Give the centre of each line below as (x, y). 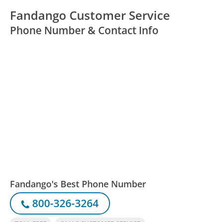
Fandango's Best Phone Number (78, 184)
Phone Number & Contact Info (84, 30)
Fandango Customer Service (90, 15)
